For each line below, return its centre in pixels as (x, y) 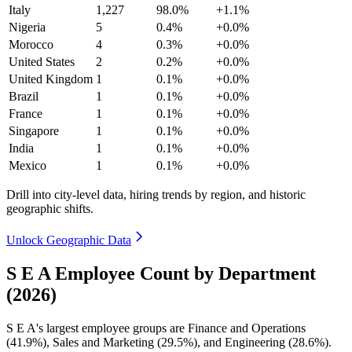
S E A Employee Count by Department (161, 273)
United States (42, 61)
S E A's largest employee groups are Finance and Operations (156, 328)
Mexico (27, 165)
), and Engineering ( (243, 342)
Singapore (34, 130)
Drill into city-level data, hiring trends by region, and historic (156, 194)
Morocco (31, 44)
